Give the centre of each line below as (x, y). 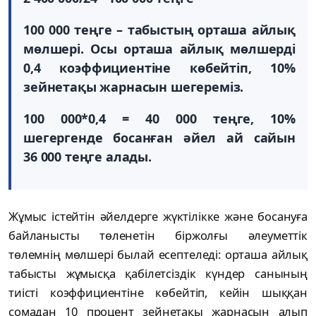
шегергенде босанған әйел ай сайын (159, 138)
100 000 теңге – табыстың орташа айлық (159, 30)
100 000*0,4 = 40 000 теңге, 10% (159, 119)
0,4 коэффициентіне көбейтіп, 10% (159, 68)
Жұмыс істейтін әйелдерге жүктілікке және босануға (158, 217)
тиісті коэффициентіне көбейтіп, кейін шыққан (158, 293)
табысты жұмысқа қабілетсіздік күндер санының (158, 274)
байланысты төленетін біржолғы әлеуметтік (158, 236)
